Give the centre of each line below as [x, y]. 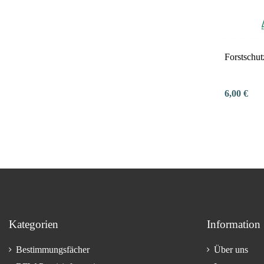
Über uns [231, 250]
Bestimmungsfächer [53, 250]
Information [234, 225]
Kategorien [34, 225]
